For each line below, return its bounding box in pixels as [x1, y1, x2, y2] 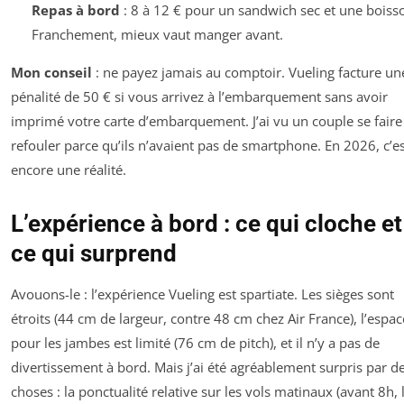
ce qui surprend [11, 240, 177, 268]
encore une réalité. [11, 161, 126, 179]
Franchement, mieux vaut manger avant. [31, 25, 283, 44]
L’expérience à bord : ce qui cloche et [11, 210, 402, 238]
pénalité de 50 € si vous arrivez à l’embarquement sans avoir [11, 87, 388, 106]
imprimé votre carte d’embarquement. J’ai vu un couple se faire [11, 112, 402, 131]
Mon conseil [11, 63, 92, 82]
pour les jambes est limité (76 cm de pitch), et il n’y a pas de [11, 334, 380, 353]
